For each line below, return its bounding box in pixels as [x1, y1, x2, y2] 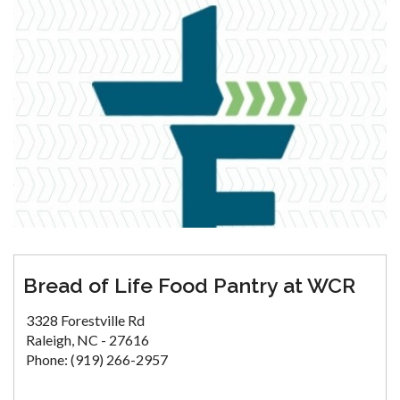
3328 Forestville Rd [26, 311, 145, 329]
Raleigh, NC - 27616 [26, 330, 149, 348]
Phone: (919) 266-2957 [26, 350, 168, 368]
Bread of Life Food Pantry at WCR [23, 272, 355, 297]
